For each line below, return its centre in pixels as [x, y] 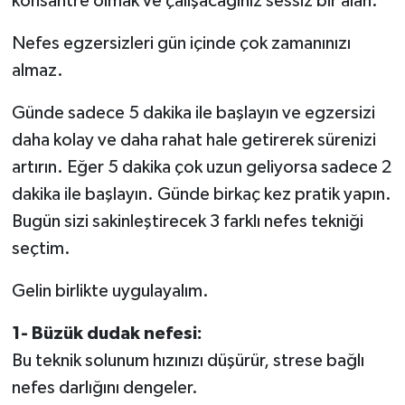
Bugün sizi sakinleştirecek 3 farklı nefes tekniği [187, 221]
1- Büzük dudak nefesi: [107, 333]
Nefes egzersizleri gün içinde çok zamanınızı [181, 43]
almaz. [37, 70]
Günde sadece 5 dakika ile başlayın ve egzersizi [193, 113]
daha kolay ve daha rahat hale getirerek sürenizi [193, 140]
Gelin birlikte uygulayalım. [110, 291]
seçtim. [41, 248]
